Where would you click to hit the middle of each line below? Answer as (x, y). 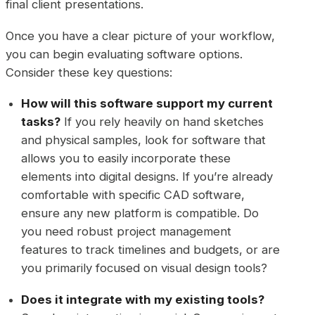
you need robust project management (127, 232)
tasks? (41, 122)
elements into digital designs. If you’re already (147, 177)
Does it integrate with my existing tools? (143, 299)
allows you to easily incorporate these (126, 159)
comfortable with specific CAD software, (133, 195)
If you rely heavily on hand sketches (162, 122)
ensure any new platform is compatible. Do (140, 213)
